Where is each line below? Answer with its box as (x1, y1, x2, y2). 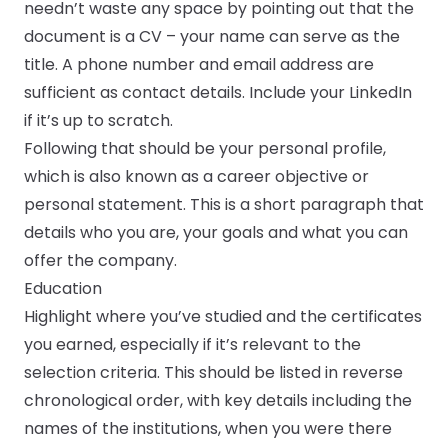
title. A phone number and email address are (24, 53, 374, 77)
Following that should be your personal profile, (24, 137, 386, 161)
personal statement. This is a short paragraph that (24, 193, 424, 217)
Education (24, 277, 102, 301)
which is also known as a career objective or (24, 165, 369, 189)
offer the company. (24, 249, 177, 273)
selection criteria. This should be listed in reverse (24, 361, 403, 385)
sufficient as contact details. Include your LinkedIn (24, 81, 412, 105)
